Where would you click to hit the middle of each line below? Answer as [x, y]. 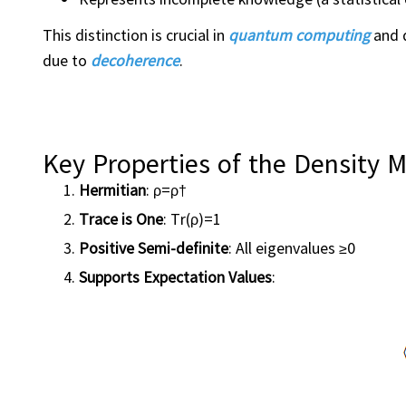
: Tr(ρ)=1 [192, 218]
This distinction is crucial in [135, 34]
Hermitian [112, 189]
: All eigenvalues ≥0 [292, 247]
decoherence [135, 60]
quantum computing [299, 34]
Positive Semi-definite [154, 247]
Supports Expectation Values [175, 276]
